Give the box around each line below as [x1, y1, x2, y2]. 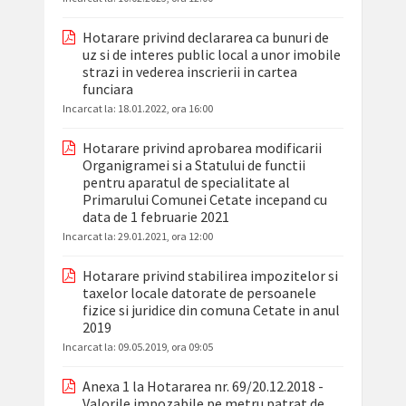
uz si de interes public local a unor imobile [82, 45, 341, 64]
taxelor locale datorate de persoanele [82, 284, 316, 303]
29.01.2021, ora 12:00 [117, 229, 213, 244]
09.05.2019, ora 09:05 [117, 340, 213, 354]
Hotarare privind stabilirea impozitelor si [82, 266, 338, 285]
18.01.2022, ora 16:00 [117, 101, 213, 116]
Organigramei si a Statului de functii [82, 156, 305, 175]
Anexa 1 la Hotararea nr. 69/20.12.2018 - [82, 377, 324, 396]
